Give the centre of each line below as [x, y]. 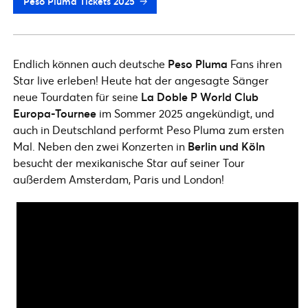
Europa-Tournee [55, 113]
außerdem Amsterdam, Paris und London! [119, 179]
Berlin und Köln [226, 146]
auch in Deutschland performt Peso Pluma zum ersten [148, 130]
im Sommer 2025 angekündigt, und [185, 113]
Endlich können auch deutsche [90, 64]
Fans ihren [255, 64]
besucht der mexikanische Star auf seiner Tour [129, 163]
